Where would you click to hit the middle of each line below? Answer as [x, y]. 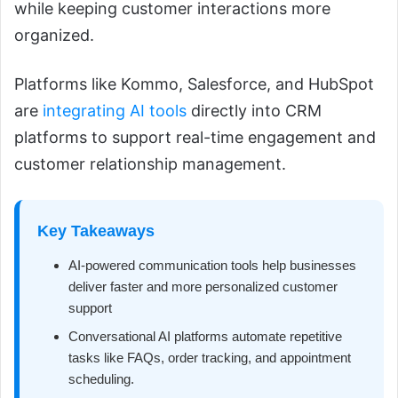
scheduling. [101, 379]
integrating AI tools [115, 111]
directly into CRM [254, 111]
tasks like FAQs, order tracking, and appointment [210, 358]
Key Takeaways [96, 231]
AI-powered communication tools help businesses [212, 266]
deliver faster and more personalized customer [203, 287]
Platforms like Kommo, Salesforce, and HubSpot [194, 84]
